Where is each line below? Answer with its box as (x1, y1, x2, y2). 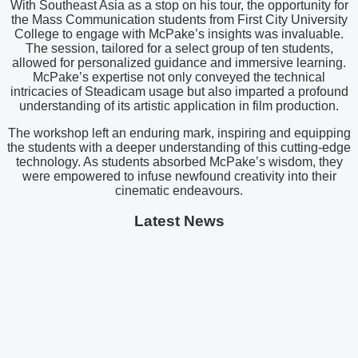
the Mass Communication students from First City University (10, 12, 348, 26)
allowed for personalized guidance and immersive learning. (12, 55, 346, 70)
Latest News (133, 213, 225, 230)
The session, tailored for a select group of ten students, (25, 41, 333, 55)
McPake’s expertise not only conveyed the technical (33, 70, 325, 84)
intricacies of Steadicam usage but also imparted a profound (10, 84, 348, 98)
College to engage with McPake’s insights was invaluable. (14, 26, 344, 41)
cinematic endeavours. (115, 183, 243, 197)
